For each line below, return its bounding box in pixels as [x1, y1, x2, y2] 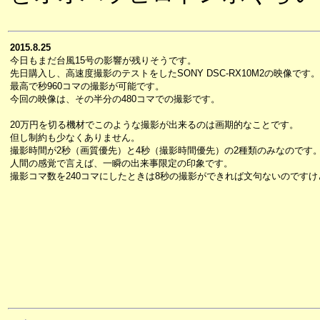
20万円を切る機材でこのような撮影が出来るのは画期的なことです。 [10, 119, 299, 130]
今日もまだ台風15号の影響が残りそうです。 [10, 55, 196, 66]
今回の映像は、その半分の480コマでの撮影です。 [10, 94, 220, 104]
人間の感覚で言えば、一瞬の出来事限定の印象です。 [10, 158, 233, 169]
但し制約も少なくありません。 [10, 132, 140, 143]
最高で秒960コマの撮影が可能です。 [10, 81, 164, 91]
